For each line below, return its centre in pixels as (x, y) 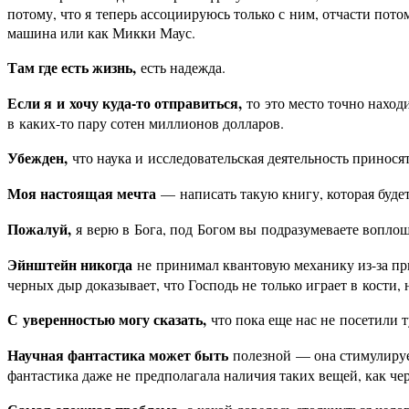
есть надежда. (183, 68)
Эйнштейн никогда (72, 265)
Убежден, (40, 158)
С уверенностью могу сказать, (107, 320)
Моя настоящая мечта (84, 194)
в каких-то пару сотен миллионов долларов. (146, 123)
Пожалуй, (39, 229)
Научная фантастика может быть (118, 355)
